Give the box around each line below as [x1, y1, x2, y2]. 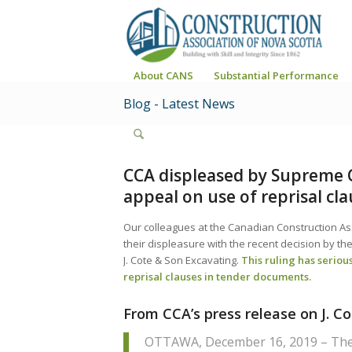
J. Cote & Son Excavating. [123, 253, 241, 267]
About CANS [134, 68, 193, 82]
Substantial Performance [214, 68, 339, 82]
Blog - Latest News [123, 95, 235, 112]
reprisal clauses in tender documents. [123, 269, 311, 284]
